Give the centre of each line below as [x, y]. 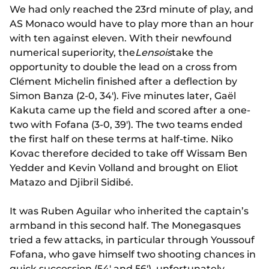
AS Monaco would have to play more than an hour [132, 24]
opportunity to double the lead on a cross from [123, 67]
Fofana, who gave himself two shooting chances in [133, 255]
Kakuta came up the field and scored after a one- [130, 110]
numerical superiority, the [72, 53]
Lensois [153, 53]
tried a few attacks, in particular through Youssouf [132, 240]
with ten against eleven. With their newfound [121, 38]
